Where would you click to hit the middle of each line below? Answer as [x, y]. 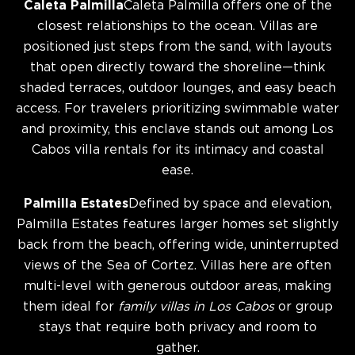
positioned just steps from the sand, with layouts [177, 47]
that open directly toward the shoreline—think [177, 68]
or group [303, 307]
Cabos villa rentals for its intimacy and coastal [177, 150]
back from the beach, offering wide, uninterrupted [177, 245]
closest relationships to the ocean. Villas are [177, 27]
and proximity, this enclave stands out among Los [177, 130]
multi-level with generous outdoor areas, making [177, 286]
